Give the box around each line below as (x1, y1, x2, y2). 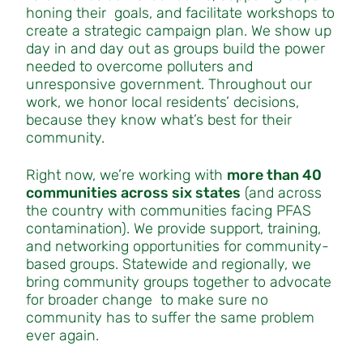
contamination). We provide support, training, (25, 220, 321, 238)
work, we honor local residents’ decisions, (25, 93, 299, 112)
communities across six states (25, 184, 241, 203)
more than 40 (226, 166, 322, 185)
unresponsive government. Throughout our (25, 75, 312, 94)
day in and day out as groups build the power (25, 40, 325, 58)
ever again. (25, 327, 99, 345)
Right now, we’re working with (25, 166, 227, 185)
